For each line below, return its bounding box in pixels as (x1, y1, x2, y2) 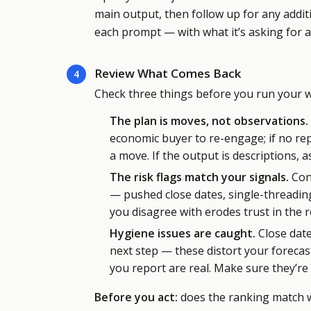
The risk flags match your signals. (110, 169, 289, 185)
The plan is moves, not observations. (110, 113, 308, 128)
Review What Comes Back (94, 65, 241, 81)
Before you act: (94, 289, 178, 305)
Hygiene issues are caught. (110, 226, 255, 241)
